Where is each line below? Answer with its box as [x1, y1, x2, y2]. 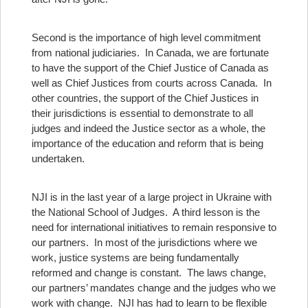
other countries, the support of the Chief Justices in [32, 92, 258, 104]
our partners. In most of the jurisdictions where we [32, 236, 257, 248]
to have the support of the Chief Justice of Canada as [32, 62, 269, 74]
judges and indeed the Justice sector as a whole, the [32, 122, 265, 134]
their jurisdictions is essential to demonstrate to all [32, 107, 253, 119]
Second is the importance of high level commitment [32, 32, 261, 43]
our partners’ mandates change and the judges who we [32, 282, 276, 294]
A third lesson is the [168, 206, 260, 218]
